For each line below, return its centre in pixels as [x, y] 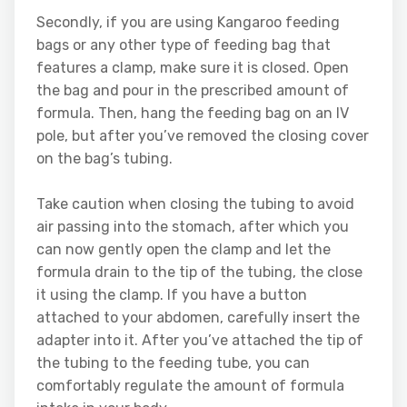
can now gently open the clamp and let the [184, 249]
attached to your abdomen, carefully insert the [198, 317]
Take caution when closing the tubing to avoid [195, 203]
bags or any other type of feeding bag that [184, 45]
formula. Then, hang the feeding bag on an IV [193, 113]
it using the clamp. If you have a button [172, 294]
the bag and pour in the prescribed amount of [193, 90]
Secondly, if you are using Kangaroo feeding [188, 22]
